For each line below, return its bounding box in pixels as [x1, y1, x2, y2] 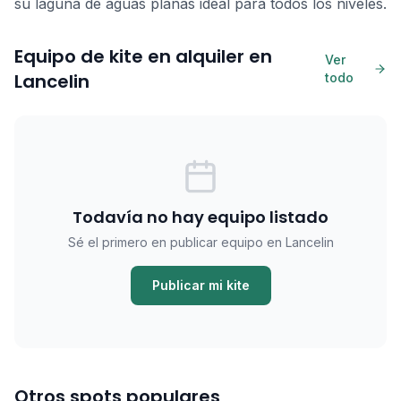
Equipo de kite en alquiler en [14, 44, 272, 69]
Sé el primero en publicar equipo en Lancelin [67, 235, 334, 250]
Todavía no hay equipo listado [73, 206, 328, 228]
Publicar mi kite [151, 277, 250, 293]
